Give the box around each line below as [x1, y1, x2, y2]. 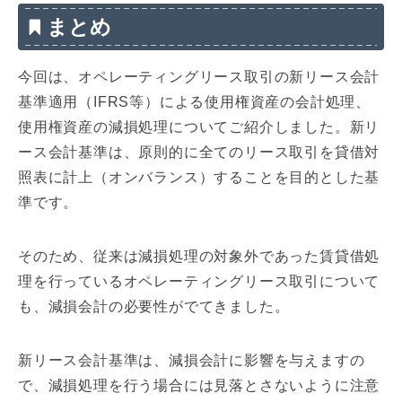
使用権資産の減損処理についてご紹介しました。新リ [18, 119, 380, 135]
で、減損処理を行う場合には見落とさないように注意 [18, 378, 380, 394]
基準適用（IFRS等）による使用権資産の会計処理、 [18, 94, 371, 110]
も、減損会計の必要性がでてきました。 [18, 299, 290, 315]
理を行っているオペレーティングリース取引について [18, 274, 380, 290]
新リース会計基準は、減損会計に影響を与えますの [18, 353, 365, 369]
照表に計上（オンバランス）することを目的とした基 [18, 170, 380, 186]
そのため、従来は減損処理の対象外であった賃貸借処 [18, 249, 380, 265]
